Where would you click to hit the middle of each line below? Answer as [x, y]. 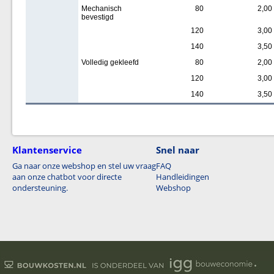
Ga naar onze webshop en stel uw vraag [84, 166]
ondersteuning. [40, 188]
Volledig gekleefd [110, 62]
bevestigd [97, 17]
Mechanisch [101, 9]
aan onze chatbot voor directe [67, 177]
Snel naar [178, 150]
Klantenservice [47, 150]
